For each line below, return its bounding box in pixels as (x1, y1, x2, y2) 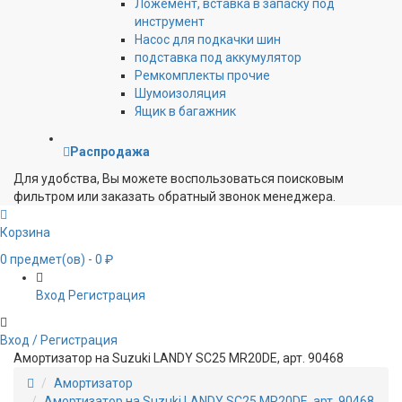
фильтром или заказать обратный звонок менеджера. (13, 189, 336, 205)
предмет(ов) (7, 252, 85, 267)
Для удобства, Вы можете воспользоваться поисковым (13, 171, 344, 187)
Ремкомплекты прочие (135, 68, 270, 83)
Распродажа (70, 144, 150, 160)
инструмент (135, 14, 205, 30)
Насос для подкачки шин (135, 32, 281, 48)
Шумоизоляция (135, 86, 226, 101)
